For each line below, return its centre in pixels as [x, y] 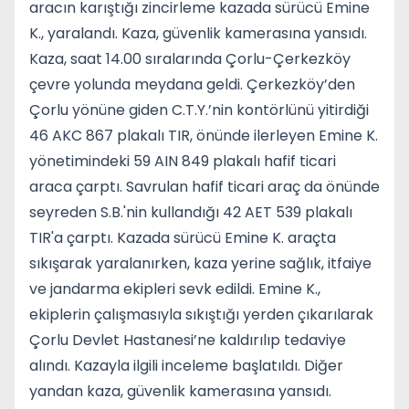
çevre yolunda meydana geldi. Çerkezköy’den [192, 84]
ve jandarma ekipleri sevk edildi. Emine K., [175, 289]
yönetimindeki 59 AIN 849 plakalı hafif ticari [183, 161]
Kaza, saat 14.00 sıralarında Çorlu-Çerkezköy [190, 59]
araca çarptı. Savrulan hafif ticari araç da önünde [204, 187]
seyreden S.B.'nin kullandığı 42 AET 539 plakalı [191, 212]
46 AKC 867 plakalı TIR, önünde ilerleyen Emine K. [204, 136]
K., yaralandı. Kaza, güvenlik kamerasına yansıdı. [198, 33]
